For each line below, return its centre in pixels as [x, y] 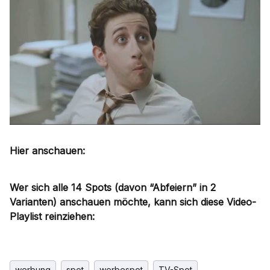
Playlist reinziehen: [52, 217]
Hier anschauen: [47, 151]
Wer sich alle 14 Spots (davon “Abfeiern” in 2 [113, 188]
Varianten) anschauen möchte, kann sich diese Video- [133, 202]
